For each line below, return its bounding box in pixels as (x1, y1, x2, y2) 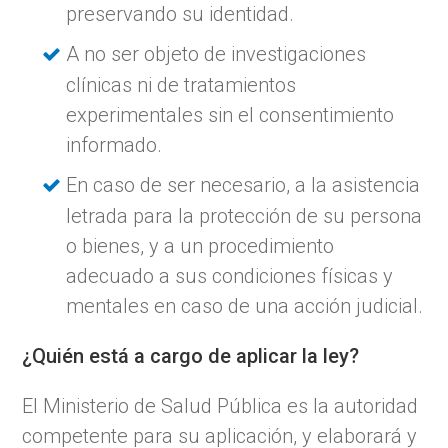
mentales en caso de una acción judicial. (66, 293, 424, 318)
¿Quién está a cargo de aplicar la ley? (22, 343, 360, 368)
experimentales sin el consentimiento (66, 102, 395, 127)
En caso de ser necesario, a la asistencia (66, 172, 421, 197)
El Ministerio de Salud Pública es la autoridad (22, 393, 419, 418)
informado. (66, 132, 163, 157)
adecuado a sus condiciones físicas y (66, 263, 394, 288)
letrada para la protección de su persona (66, 203, 423, 228)
